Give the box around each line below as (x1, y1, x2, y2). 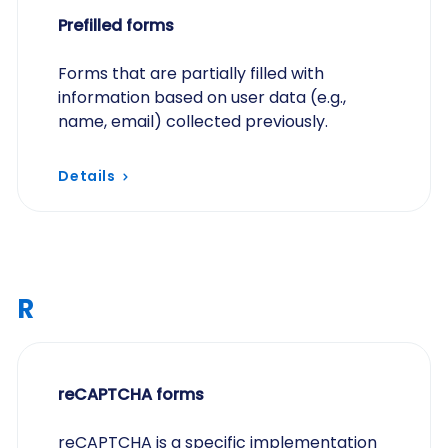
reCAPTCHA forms (58, 383, 205, 406)
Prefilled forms (58, 14, 175, 37)
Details (58, 166, 116, 186)
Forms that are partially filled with (58, 62, 325, 85)
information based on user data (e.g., (58, 86, 347, 109)
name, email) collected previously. (58, 110, 329, 133)
